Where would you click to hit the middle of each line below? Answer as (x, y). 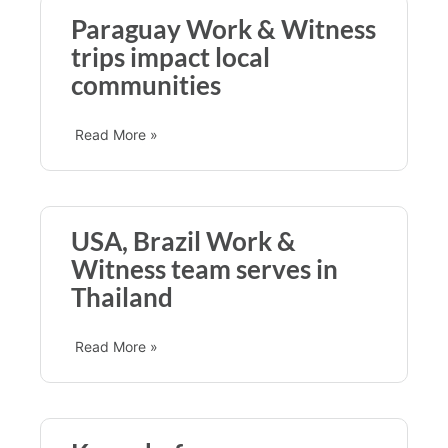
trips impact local (170, 56)
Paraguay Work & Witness (223, 28)
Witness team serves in (204, 268)
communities (146, 84)
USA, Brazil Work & (183, 240)
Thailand (122, 296)
